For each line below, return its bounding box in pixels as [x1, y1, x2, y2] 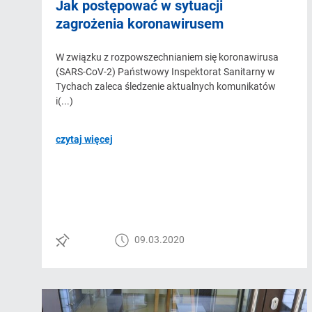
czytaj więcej [56, 133, 113, 145]
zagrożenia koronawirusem [56, 15, 224, 32]
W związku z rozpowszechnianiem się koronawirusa [56, 51, 279, 63]
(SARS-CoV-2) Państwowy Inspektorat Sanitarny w [56, 65, 275, 77]
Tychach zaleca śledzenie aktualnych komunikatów [56, 80, 276, 92]
